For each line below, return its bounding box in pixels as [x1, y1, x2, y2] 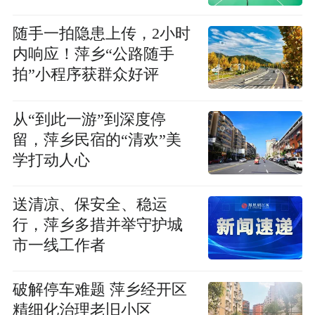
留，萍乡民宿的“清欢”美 [12, 131, 181, 148]
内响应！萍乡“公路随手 [12, 46, 174, 63]
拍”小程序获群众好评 [12, 66, 159, 84]
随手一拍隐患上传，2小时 [12, 25, 191, 43]
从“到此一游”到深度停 [12, 110, 166, 128]
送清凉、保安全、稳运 [12, 195, 167, 213]
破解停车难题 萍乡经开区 [12, 281, 187, 299]
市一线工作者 [12, 236, 105, 254]
